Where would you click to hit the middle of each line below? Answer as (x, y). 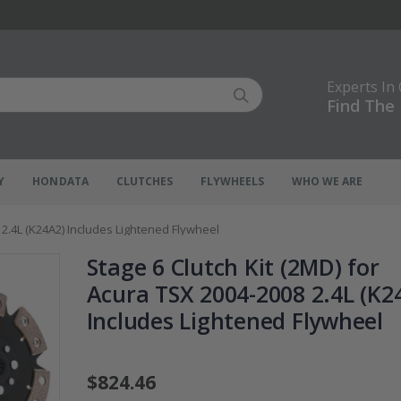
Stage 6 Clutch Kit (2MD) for (233, 267)
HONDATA (60, 181)
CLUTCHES (144, 181)
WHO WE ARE (327, 181)
